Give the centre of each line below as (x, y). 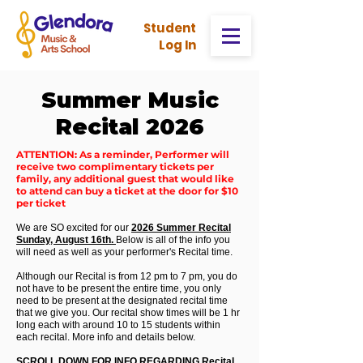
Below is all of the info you (173, 240)
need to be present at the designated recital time (122, 301)
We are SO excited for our (74, 228)
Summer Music (130, 100)
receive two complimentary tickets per (115, 167)
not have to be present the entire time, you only (119, 288)
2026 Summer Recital (181, 228)
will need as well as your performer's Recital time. (126, 252)
